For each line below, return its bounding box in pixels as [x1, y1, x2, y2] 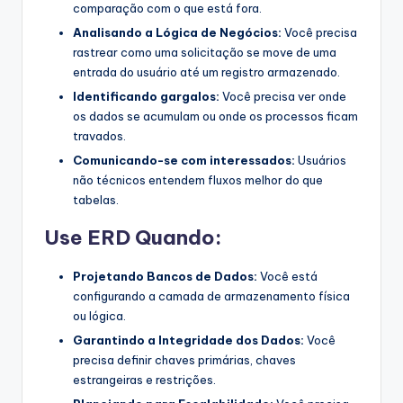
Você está [257, 268, 318, 283]
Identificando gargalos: [73, 88, 219, 103]
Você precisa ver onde [219, 88, 346, 103]
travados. [73, 128, 126, 143]
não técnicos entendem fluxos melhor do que [73, 172, 323, 187]
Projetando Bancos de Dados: [73, 268, 257, 283]
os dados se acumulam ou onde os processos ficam [73, 108, 358, 123]
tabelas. [73, 192, 119, 207]
